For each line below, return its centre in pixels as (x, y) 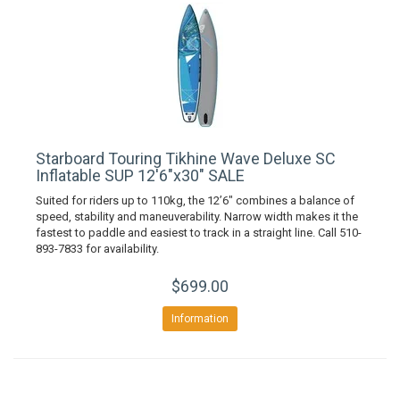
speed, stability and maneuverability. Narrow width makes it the (197, 217)
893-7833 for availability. (97, 249)
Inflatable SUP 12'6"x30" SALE (140, 175)
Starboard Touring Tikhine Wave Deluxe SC (186, 158)
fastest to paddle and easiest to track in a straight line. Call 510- (199, 233)
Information (200, 319)
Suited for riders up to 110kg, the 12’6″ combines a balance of (195, 200)
